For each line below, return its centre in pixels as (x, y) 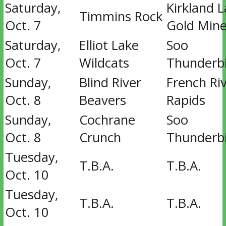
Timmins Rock (121, 16)
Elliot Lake (109, 45)
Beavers (102, 100)
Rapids (186, 100)
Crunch (100, 137)
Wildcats (104, 63)
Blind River (110, 82)
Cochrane (107, 120)
